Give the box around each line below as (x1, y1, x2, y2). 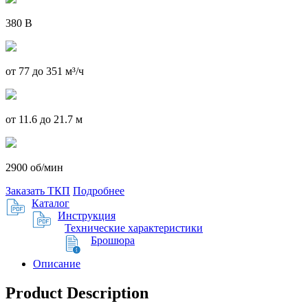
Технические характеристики (65, 221, 203, 234)
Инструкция (58, 209, 115, 221)
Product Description (5, 283, 148, 302)
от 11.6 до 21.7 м (5, 113, 82, 125)
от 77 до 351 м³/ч (5, 65, 84, 77)
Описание (33, 257, 80, 269)
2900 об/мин (5, 161, 63, 173)
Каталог (32, 197, 69, 209)
